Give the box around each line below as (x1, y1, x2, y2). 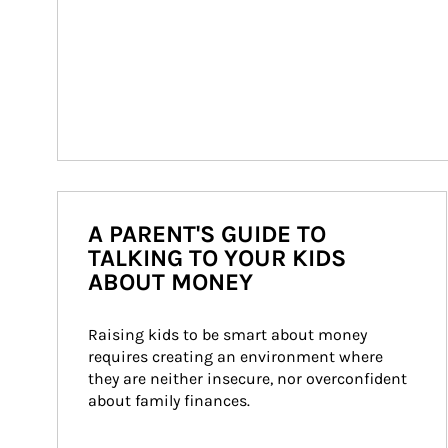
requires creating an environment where (88, 347, 387, 366)
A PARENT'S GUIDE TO (88, 220, 326, 248)
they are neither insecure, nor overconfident (88, 369, 411, 388)
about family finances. (88, 391, 250, 410)
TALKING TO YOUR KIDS (88, 244, 346, 272)
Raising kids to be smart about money (88, 325, 371, 344)
